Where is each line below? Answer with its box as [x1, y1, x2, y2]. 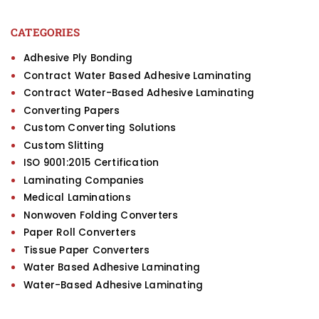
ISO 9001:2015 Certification [23, 156, 159, 170]
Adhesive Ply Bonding [23, 51, 132, 66]
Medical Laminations [23, 191, 131, 205]
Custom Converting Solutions [23, 121, 177, 135]
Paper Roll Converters [23, 226, 137, 240]
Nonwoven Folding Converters [23, 208, 179, 222]
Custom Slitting [23, 138, 104, 152]
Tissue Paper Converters [23, 243, 150, 257]
